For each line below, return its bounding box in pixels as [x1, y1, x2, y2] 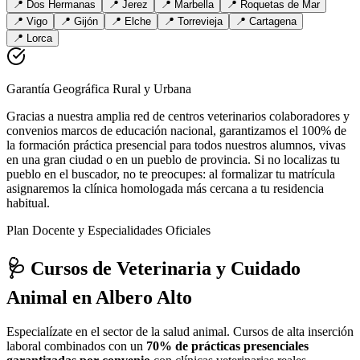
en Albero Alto [72, 287, 192, 309]
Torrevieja [178, 15, 223, 28]
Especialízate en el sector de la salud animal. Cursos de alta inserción [6, 325, 354, 339]
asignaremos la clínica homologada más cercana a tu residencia [6, 182, 324, 196]
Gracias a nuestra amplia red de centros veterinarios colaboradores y [6, 109, 350, 124]
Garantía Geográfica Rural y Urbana [6, 82, 191, 96]
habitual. [6, 196, 50, 211]
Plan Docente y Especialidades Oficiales [6, 223, 211, 238]
